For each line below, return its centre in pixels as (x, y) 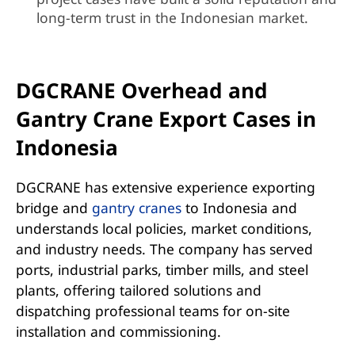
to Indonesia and (239, 207)
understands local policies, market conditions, (164, 228)
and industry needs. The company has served (164, 248)
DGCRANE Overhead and (141, 91)
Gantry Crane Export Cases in (166, 119)
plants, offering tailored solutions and (138, 290)
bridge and (53, 207)
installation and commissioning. (118, 331)
